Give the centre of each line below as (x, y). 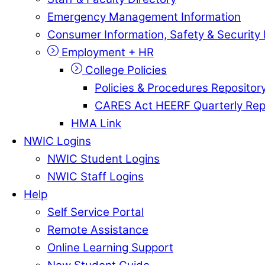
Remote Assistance (98, 230)
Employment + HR (106, 52)
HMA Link (96, 123)
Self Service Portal (96, 212)
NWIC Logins (57, 141)
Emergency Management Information (144, 17)
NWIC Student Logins (104, 159)
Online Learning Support (110, 247)
